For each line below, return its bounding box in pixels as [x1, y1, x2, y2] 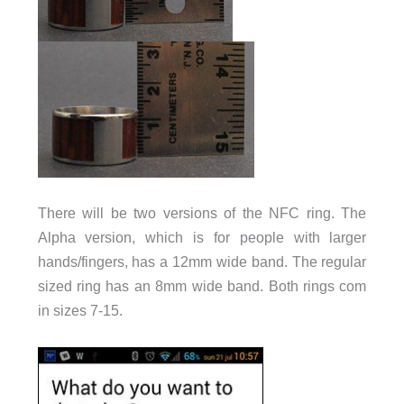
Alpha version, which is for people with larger [37, 229, 367, 246]
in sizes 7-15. [37, 302, 123, 319]
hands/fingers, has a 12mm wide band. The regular [37, 253, 367, 271]
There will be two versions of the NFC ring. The [37, 205, 367, 222]
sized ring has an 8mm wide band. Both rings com [37, 278, 367, 295]
